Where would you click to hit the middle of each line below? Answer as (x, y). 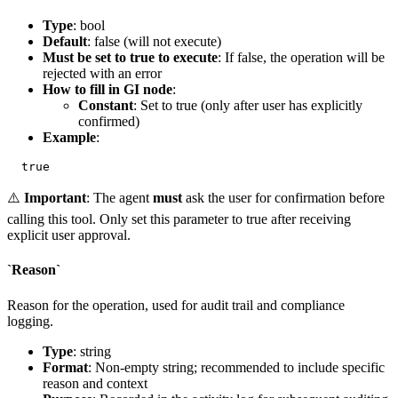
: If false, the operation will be (301, 58)
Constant (106, 106)
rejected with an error (102, 74)
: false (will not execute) (154, 42)
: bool (89, 26)
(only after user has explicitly (280, 106)
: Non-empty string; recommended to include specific (236, 367)
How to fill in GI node (107, 90)
